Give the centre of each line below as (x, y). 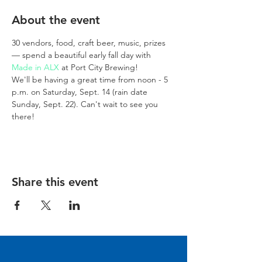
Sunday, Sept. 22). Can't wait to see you (86, 104)
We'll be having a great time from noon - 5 (91, 80)
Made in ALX (35, 67)
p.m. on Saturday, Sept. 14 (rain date (81, 92)
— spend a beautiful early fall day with (82, 55)
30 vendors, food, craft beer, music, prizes (90, 43)
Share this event (55, 182)
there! (23, 116)
